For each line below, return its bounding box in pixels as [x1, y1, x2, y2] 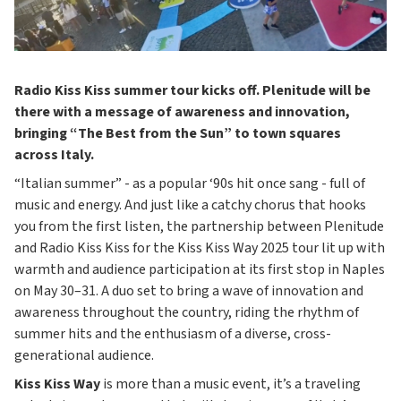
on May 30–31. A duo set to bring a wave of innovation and [14, 280, 363, 301]
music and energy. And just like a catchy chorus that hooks [14, 194, 366, 215]
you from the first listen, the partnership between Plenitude [14, 216, 384, 236]
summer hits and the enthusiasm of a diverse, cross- [14, 323, 331, 344]
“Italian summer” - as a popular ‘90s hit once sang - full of [14, 173, 365, 193]
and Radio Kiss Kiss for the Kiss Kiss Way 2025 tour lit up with [14, 237, 385, 258]
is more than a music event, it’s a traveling [100, 373, 361, 394]
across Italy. [14, 144, 94, 165]
